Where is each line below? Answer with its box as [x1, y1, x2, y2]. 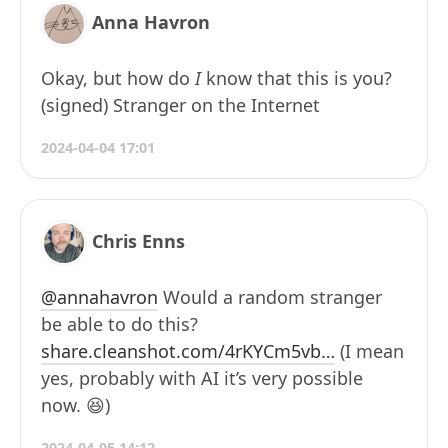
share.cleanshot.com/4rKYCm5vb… [41, 339, 335, 364]
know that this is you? [201, 66, 392, 91]
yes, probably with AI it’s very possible [41, 366, 363, 391]
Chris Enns [92, 229, 185, 254]
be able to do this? [41, 312, 198, 337]
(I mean [335, 339, 404, 364]
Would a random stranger [158, 285, 382, 310]
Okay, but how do [41, 66, 195, 91]
